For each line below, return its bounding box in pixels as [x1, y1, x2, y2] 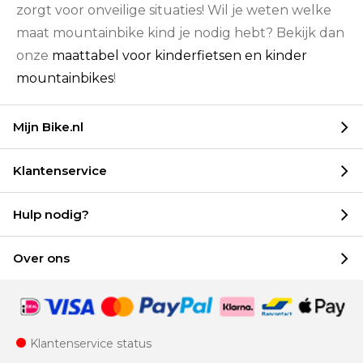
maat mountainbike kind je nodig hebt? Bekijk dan [16, 25, 344, 41]
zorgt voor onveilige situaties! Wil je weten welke [16, 2, 331, 19]
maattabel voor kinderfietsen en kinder [52, 48, 307, 64]
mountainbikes [16, 70, 113, 87]
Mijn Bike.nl [13, 118, 83, 135]
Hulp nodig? [13, 206, 89, 222]
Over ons [13, 250, 70, 266]
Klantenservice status [30, 336, 152, 351]
